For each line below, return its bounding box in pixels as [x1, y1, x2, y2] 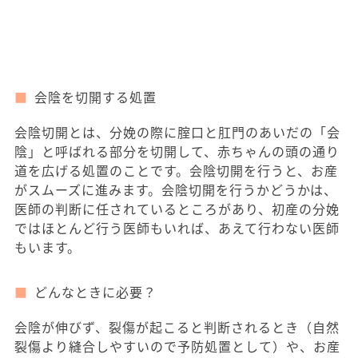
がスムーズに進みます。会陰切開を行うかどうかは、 [14, 180, 337, 199]
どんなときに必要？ [34, 282, 157, 301]
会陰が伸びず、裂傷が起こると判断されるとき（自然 [14, 317, 340, 336]
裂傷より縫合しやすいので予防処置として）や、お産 [14, 336, 340, 356]
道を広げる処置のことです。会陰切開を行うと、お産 [14, 161, 338, 180]
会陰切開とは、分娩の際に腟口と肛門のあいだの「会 [14, 122, 340, 141]
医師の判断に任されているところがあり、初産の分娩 [14, 199, 340, 218]
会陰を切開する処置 [34, 87, 157, 106]
